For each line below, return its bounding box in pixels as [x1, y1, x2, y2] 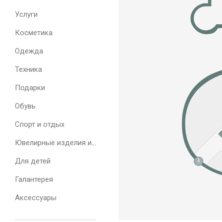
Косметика [15, 28, 53, 37]
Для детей [15, 157, 51, 166]
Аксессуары [15, 193, 56, 202]
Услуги [15, 10, 38, 19]
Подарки [15, 83, 45, 92]
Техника [15, 65, 42, 74]
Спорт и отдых [15, 120, 64, 129]
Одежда [15, 47, 43, 55]
